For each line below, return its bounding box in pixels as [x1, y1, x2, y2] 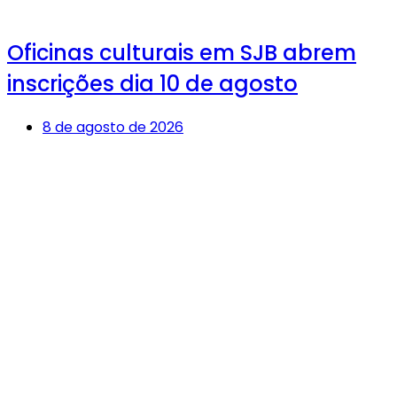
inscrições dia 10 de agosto [7, 68, 298, 98]
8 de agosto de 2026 [43, 117, 183, 138]
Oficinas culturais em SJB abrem [7, 37, 356, 67]
